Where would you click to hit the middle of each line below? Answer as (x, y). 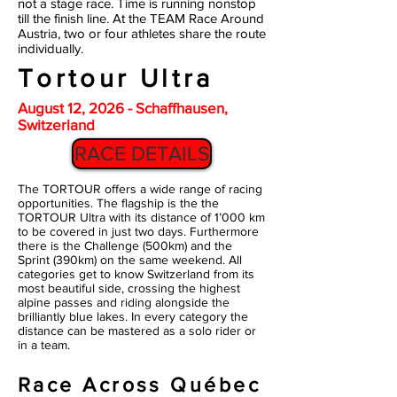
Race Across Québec (140, 385)
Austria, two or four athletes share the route (142, 33)
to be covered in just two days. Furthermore (138, 231)
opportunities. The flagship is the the (118, 203)
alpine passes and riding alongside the (124, 302)
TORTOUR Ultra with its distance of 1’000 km (141, 217)
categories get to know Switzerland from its (136, 274)
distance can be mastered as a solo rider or (137, 331)
